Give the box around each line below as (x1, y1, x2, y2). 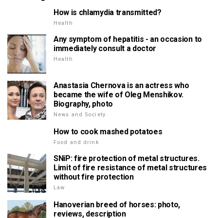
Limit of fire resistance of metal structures (54, 163, 207, 173)
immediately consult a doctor (54, 44, 157, 54)
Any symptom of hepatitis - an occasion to (54, 35, 202, 44)
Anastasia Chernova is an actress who (54, 81, 189, 91)
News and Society (54, 111, 106, 118)
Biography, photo (54, 99, 113, 109)
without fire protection (54, 172, 134, 182)
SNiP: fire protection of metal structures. (54, 154, 200, 163)
